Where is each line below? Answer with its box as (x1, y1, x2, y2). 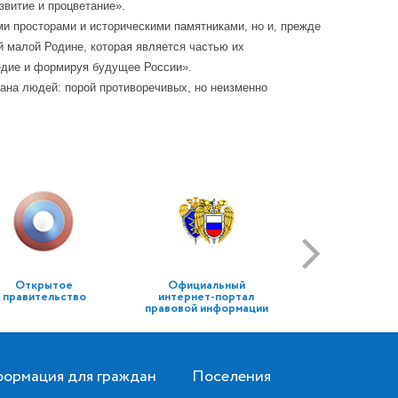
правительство (2, 289, 86, 306)
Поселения (192, 365, 271, 388)
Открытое (15, 277, 74, 294)
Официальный (167, 277, 245, 294)
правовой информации (144, 300, 268, 317)
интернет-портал (158, 289, 255, 306)
